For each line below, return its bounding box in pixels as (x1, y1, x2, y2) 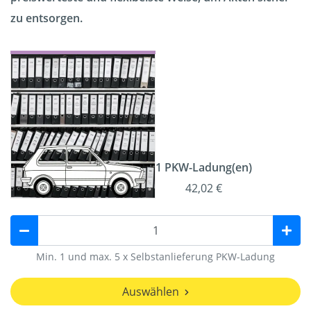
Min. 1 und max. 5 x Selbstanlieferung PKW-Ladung (36, 250, 275, 264)
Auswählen (122, 284, 179, 300)
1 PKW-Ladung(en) (155, 160, 252, 176)
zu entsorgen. (10, 10, 83, 26)
